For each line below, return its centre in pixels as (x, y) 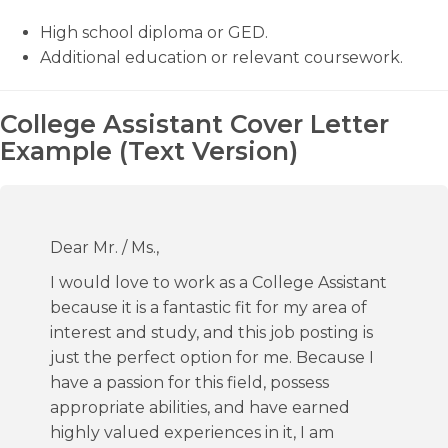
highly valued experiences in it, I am (192, 432)
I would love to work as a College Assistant (218, 282)
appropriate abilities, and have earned (200, 407)
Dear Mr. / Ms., (104, 247)
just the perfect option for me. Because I (212, 357)
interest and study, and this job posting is (211, 332)
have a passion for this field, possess (189, 382)
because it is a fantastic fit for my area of (208, 307)
